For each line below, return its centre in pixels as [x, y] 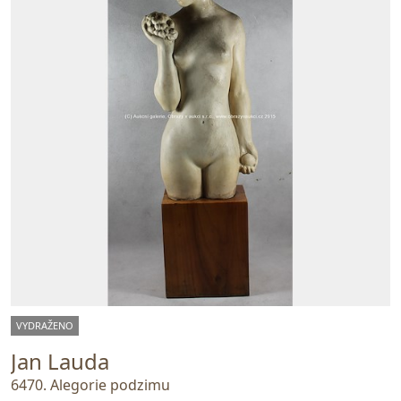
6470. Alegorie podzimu [90, 385]
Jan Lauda [60, 361]
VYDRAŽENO [45, 325]
